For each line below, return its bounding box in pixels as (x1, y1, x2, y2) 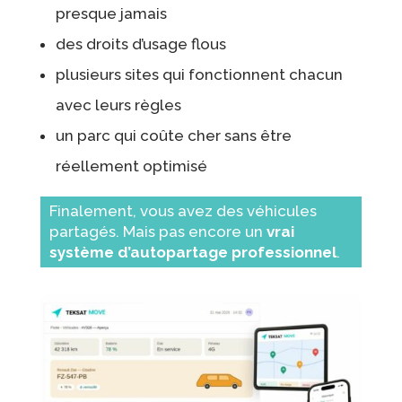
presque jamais (55, 4, 167, 22)
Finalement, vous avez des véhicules (48, 201, 317, 220)
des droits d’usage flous (55, 34, 226, 53)
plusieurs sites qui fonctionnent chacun (55, 65, 343, 83)
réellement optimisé (55, 156, 207, 175)
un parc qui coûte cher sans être (55, 126, 292, 144)
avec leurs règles (55, 95, 181, 114)
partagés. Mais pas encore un (48, 222, 267, 240)
